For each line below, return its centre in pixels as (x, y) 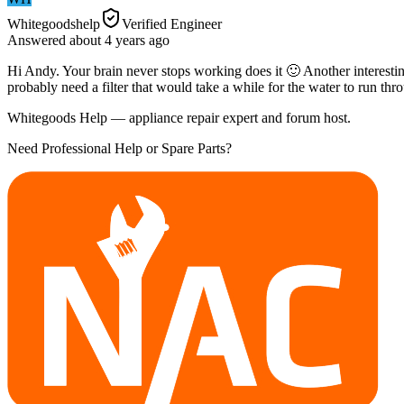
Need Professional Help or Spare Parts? (119, 148)
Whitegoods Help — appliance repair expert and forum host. (179, 117)
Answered (38, 40)
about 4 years (107, 40)
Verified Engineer (172, 23)
